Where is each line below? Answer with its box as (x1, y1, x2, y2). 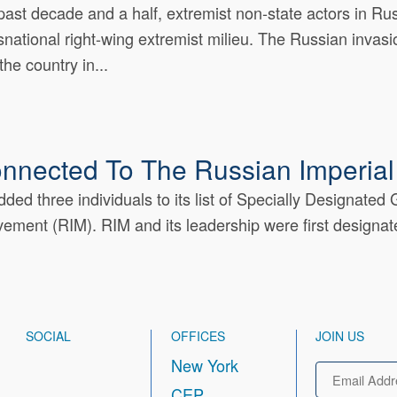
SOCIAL (25, 326, 71, 345)
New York (170, 354, 238, 378)
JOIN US (315, 326, 365, 345)
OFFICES (170, 326, 225, 345)
